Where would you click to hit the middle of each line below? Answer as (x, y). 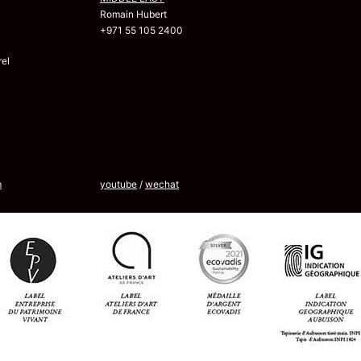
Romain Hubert (133, 14)
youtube (118, 184)
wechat (162, 184)
